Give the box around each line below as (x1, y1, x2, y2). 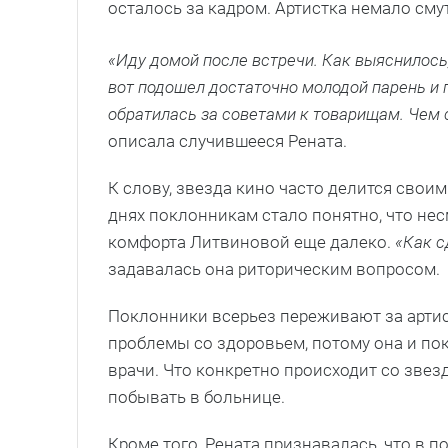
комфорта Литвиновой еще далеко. (108, 231, 395, 252)
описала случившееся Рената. (108, 130, 347, 151)
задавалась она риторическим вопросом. (108, 258, 440, 279)
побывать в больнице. (108, 386, 285, 407)
